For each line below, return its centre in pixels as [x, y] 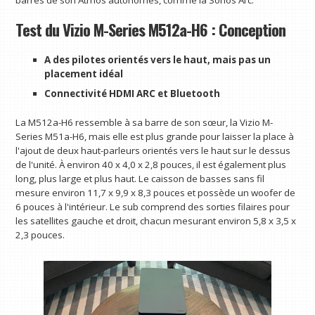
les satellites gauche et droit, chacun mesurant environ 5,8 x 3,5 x [156, 221]
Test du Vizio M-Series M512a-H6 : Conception [151, 30]
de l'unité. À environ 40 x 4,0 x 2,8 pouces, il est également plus [151, 165]
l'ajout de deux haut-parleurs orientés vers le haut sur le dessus [153, 151]
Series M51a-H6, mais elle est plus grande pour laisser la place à [155, 137]
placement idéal [83, 73]
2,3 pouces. [40, 235]
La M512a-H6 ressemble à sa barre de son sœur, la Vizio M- [144, 123]
